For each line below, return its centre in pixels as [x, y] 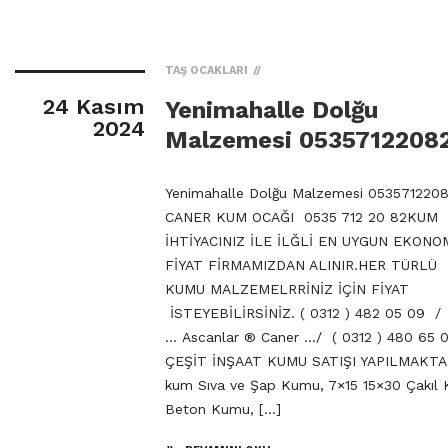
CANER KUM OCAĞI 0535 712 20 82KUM [301, 216]
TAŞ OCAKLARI [206, 70]
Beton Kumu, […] [223, 408]
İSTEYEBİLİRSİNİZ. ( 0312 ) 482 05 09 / [303, 312]
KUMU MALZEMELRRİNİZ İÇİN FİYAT [287, 288]
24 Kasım [94, 106]
